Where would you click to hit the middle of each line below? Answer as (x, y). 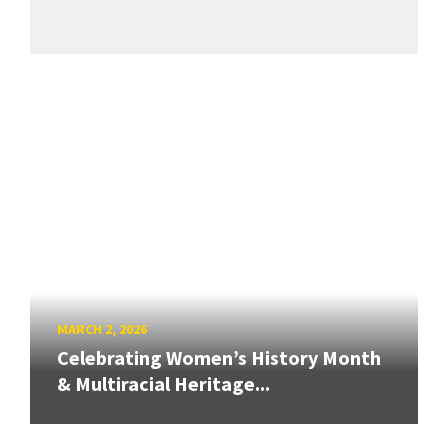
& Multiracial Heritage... (163, 384)
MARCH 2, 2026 (102, 328)
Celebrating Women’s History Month (219, 358)
